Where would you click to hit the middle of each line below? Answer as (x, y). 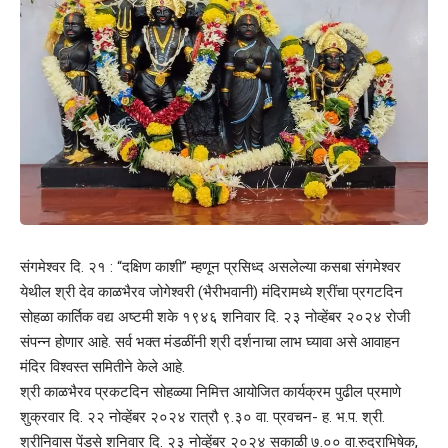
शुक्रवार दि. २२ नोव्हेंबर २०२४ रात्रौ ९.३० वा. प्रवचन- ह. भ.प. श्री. (202, 417)
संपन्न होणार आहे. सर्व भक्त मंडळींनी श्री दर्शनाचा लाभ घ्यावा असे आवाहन (210, 342)
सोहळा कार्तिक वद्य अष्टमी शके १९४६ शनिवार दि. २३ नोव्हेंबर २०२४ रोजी (215, 317)
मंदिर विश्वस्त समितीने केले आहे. (102, 367)
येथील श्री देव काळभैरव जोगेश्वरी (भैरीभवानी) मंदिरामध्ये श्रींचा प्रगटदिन (211, 292)
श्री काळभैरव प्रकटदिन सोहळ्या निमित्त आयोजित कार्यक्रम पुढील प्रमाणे (210, 392)
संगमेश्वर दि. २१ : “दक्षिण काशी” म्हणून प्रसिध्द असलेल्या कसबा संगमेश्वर (210, 267)
